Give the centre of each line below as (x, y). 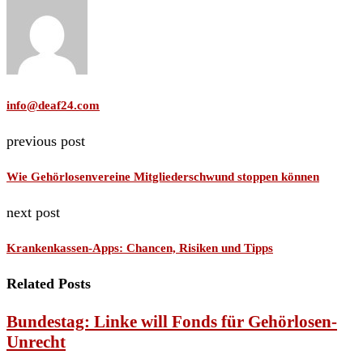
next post (33, 212)
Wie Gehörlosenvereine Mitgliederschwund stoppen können (163, 176)
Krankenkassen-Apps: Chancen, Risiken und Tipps (140, 248)
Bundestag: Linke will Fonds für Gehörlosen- (172, 321)
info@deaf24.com (53, 106)
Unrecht (36, 342)
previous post (46, 141)
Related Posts (49, 283)
